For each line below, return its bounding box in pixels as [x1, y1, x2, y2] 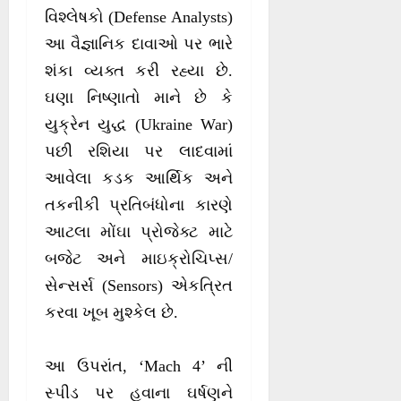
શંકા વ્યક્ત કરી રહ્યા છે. [45, 62, 233, 81]
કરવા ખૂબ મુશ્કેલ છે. [45, 303, 178, 322]
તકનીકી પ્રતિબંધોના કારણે [45, 196, 233, 215]
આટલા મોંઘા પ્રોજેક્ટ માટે [45, 223, 233, 242]
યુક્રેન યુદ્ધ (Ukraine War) [45, 115, 233, 134]
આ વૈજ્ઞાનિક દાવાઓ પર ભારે [45, 35, 233, 54]
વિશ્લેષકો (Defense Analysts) [45, 8, 233, 27]
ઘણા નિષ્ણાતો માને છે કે [45, 89, 233, 107]
